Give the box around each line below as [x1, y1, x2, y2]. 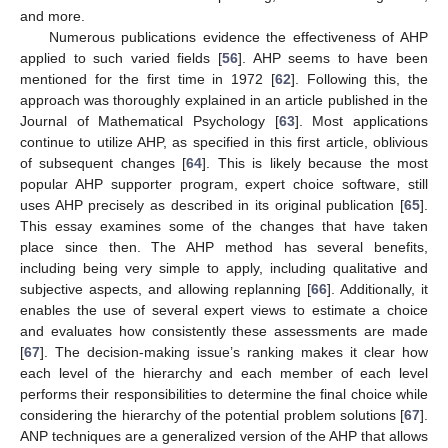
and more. [20, 7, 85, 24]
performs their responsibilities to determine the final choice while [20, 385, 428, 402]
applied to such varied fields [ [20, 49, 222, 66]
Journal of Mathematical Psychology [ [20, 112, 279, 129]
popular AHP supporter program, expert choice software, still [20, 175, 428, 192]
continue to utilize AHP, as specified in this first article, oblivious [20, 133, 428, 150]
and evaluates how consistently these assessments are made [20, 322, 428, 339]
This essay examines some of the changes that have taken [20, 217, 428, 234]
